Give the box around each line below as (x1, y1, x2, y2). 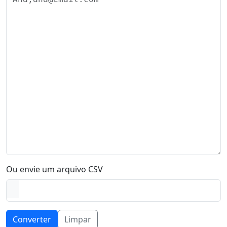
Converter (13, 214, 51, 225)
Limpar (64, 214, 91, 225)
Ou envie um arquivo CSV (6, 164, 103, 175)
